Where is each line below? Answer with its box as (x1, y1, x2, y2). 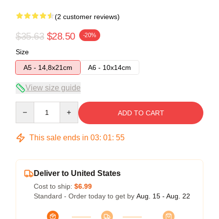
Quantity (15, 102, 41, 110)
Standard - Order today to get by (34, 192, 136, 200)
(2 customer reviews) (55, 12, 120, 21)
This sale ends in (27, 133, 90, 142)
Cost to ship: (34, 182, 74, 190)
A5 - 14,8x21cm (23, 63, 72, 71)
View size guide (25, 83, 81, 92)
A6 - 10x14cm (88, 63, 131, 71)
